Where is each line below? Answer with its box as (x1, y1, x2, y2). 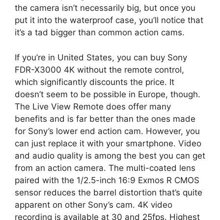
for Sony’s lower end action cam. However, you (15, 126, 200, 136)
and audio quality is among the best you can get (15, 150, 205, 161)
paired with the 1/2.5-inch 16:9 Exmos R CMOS (15, 175, 199, 185)
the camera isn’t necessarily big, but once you (15, 3, 195, 13)
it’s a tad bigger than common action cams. (15, 27, 185, 38)
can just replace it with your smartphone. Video (15, 138, 201, 148)
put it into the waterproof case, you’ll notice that (15, 15, 203, 26)
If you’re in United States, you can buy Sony (15, 52, 187, 62)
